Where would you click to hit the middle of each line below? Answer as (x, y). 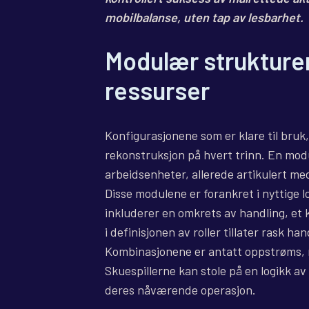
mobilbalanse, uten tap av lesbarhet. (204, 18)
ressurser (157, 90)
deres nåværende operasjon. (180, 290)
